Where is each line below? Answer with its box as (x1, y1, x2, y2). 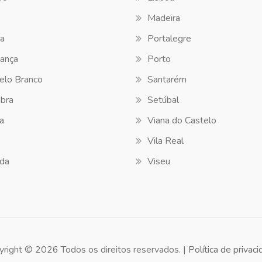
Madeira (147, 12, 180, 25)
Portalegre (147, 32, 191, 45)
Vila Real (147, 135, 184, 147)
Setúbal (147, 94, 179, 106)
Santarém (147, 73, 187, 86)
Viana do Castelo (147, 114, 216, 127)
